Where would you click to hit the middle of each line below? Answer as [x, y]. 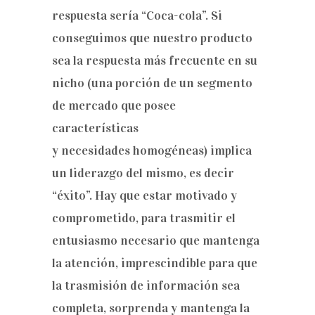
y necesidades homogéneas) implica [152, 150]
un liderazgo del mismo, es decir [143, 173]
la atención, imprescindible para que [155, 263]
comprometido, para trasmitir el [144, 218]
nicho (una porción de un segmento [152, 83]
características [95, 128]
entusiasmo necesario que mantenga [156, 240]
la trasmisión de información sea [146, 285]
